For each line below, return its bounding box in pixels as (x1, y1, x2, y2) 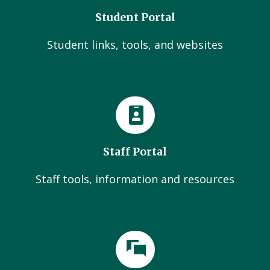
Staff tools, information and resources (36, 172, 234, 186)
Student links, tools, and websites (47, 37, 223, 52)
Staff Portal (103, 145, 167, 159)
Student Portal (95, 11, 175, 24)
